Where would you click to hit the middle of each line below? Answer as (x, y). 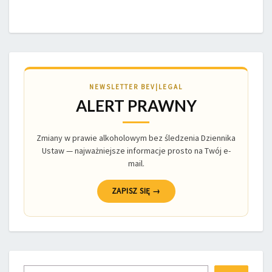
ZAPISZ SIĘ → (136, 191)
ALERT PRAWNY (136, 106)
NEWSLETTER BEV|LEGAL (136, 87)
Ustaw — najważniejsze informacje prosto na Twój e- (136, 151)
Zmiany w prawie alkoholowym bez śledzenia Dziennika (136, 138)
